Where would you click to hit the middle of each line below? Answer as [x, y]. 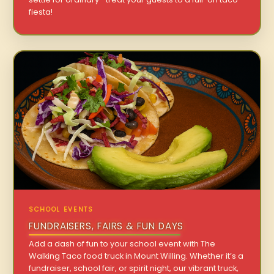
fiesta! [41, 12]
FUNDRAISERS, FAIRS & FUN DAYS [106, 226]
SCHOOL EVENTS [61, 209]
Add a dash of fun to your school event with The [122, 243]
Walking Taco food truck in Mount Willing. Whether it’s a [136, 256]
